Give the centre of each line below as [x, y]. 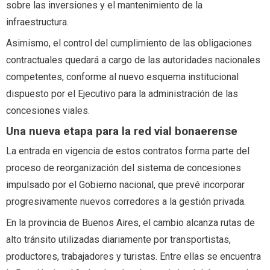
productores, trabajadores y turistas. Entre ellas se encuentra [133, 257]
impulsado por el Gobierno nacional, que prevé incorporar [125, 184]
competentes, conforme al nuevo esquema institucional [122, 77]
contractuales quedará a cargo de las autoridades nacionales [133, 60]
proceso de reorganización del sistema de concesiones [124, 168]
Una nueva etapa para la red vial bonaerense [122, 131]
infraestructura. [37, 22]
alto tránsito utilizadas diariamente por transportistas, [118, 240]
